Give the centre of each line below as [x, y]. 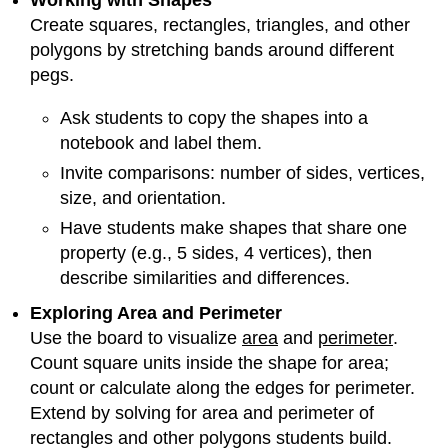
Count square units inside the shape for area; [209, 363]
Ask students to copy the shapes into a [214, 118]
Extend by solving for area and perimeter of [202, 413]
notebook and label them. [161, 143]
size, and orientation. [143, 198]
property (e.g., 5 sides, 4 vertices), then [216, 253]
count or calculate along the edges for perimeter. [222, 388]
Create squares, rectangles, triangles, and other [220, 25]
